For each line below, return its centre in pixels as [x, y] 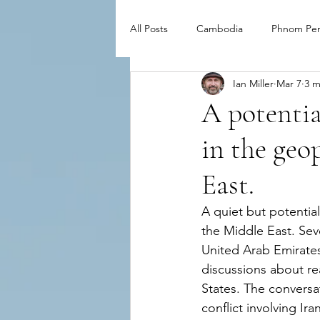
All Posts [149, 28]
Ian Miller [253, 83]
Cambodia [220, 28]
